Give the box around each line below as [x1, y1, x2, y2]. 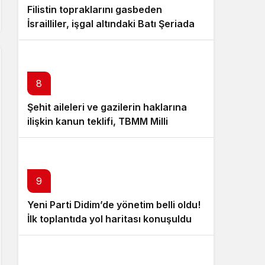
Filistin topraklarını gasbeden [27, 4, 162, 15]
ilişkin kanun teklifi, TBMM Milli [27, 115, 168, 127]
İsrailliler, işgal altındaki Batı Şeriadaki [27, 18, 202, 30]
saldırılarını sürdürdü [27, 32, 124, 44]
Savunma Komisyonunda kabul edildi [27, 130, 196, 141]
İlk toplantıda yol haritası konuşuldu [27, 213, 192, 225]
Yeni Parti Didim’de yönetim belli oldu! [27, 199, 201, 211]
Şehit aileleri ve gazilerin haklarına [27, 101, 187, 113]
